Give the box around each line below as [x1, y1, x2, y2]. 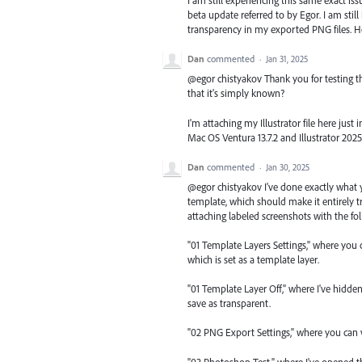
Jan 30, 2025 [266, 161, 309, 173]
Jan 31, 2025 [266, 53, 308, 65]
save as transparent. [187, 297, 271, 310]
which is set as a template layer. [187, 252, 319, 266]
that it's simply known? [187, 86, 284, 100]
